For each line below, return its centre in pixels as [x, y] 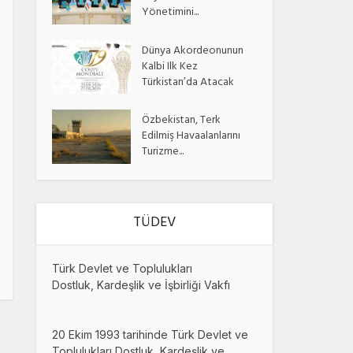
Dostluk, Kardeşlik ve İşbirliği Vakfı [141, 285]
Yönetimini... [171, 13]
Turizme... [163, 153]
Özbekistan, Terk [182, 121]
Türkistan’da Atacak [188, 83]
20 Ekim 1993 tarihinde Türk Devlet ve [150, 335]
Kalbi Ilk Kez [170, 67]
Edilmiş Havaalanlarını [191, 137]
